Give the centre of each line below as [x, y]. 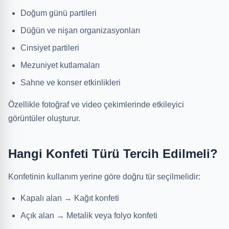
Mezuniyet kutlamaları [60, 65]
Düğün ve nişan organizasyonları [80, 30]
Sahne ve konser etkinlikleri [71, 83]
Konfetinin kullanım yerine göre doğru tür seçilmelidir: [104, 177]
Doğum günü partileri [59, 13]
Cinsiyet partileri [50, 48]
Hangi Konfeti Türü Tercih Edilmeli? [113, 154]
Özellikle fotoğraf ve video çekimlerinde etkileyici [96, 105]
